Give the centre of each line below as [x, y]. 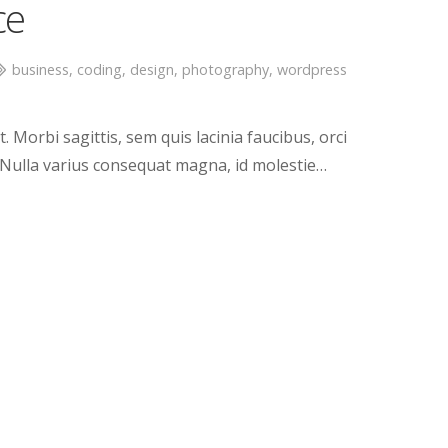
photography [225, 70]
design [151, 70]
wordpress [311, 70]
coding [99, 70]
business [40, 70]
